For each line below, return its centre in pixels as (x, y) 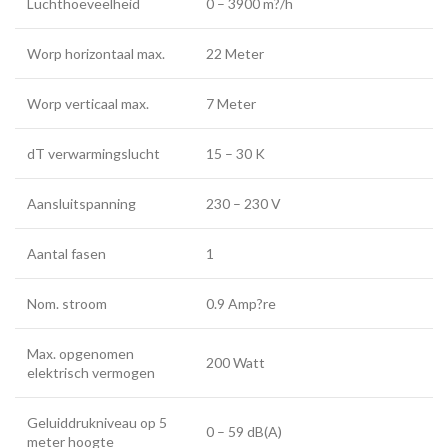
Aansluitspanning (81, 203)
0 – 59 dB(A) (244, 431)
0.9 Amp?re (241, 303)
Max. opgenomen (80, 353)
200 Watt (235, 362)
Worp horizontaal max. (96, 53)
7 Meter (231, 103)
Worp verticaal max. (88, 103)
